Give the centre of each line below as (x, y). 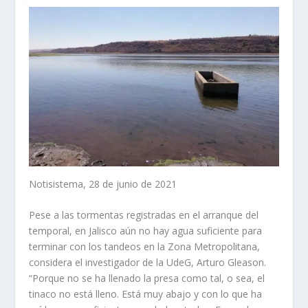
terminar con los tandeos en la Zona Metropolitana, (145, 246)
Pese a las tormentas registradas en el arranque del (144, 215)
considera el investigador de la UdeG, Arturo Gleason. (148, 262)
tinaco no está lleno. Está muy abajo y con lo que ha (146, 294)
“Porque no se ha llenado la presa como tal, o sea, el (147, 278)
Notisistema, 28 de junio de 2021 (103, 184)
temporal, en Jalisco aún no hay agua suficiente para (146, 231)
